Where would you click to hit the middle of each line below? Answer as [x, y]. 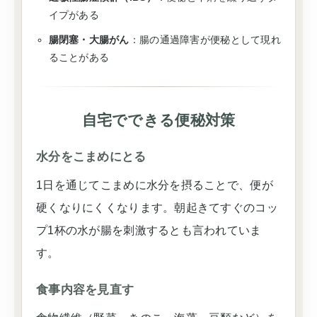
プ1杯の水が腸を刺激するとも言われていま [149, 230]
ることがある [79, 57]
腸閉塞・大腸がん [89, 40]
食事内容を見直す [85, 290]
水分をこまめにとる [91, 157]
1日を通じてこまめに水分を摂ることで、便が [155, 185]
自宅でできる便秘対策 [158, 120]
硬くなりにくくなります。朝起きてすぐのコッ [157, 208]
